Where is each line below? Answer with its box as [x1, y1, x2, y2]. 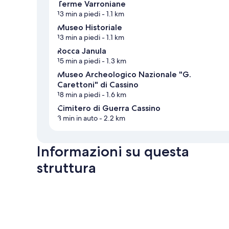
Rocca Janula [57, 46, 106, 56]
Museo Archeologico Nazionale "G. [57, 70, 191, 80]
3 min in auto [57, 113, 98, 123]
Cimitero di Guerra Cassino [57, 103, 161, 113]
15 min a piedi [57, 56, 100, 66]
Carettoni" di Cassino [57, 80, 139, 90]
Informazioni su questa [37, 143, 189, 161]
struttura [37, 159, 96, 177]
